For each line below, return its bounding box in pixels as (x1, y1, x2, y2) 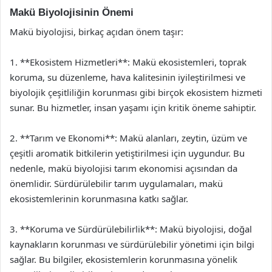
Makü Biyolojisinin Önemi (10, 6, 134, 18)
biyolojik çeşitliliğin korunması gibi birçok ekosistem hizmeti (10, 86, 262, 98)
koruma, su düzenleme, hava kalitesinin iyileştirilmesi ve (10, 71, 245, 83)
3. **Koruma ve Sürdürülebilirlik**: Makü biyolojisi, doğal (10, 223, 252, 235)
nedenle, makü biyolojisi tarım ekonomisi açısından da (10, 162, 237, 174)
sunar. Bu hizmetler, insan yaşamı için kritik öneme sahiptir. (10, 101, 256, 114)
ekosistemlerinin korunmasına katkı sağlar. (10, 192, 188, 205)
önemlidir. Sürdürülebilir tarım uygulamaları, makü (10, 177, 223, 189)
